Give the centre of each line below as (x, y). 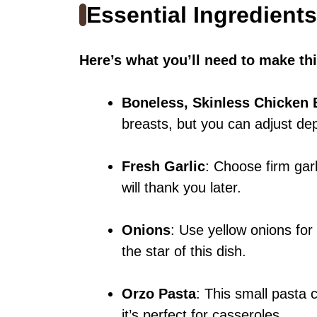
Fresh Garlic (163, 167)
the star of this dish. (184, 252)
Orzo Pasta (159, 294)
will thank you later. (181, 188)
